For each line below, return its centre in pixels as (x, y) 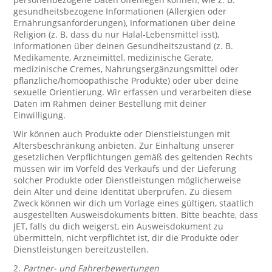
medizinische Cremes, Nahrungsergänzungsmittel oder (126, 69)
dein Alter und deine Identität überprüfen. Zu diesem (123, 192)
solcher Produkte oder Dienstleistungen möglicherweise (127, 180)
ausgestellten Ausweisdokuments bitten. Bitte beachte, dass (136, 215)
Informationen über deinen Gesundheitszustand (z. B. (124, 46)
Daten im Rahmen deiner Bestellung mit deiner (110, 104)
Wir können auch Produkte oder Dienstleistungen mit (122, 134)
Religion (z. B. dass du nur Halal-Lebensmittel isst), (117, 34)
